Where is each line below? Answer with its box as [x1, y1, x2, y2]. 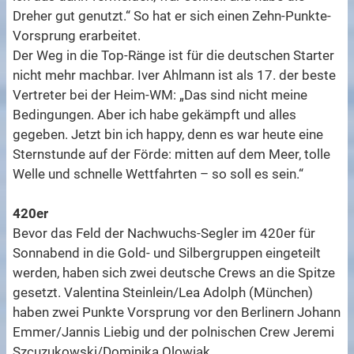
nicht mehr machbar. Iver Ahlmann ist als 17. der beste [13, 67, 337, 84]
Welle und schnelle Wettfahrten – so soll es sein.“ [13, 166, 304, 183]
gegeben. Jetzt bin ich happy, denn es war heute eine [13, 126, 324, 143]
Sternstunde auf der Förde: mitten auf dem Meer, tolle [13, 146, 331, 163]
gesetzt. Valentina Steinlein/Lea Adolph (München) [13, 284, 314, 301]
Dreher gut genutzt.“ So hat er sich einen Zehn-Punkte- [13, 8, 332, 24]
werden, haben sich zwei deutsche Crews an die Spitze [13, 265, 336, 281]
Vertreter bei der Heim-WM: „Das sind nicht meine [13, 87, 308, 104]
